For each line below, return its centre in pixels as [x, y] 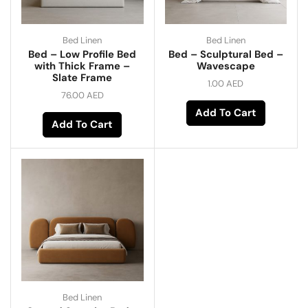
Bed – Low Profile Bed [82, 55]
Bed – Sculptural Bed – [225, 55]
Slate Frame [82, 78]
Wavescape [225, 66]
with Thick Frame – [82, 66]
